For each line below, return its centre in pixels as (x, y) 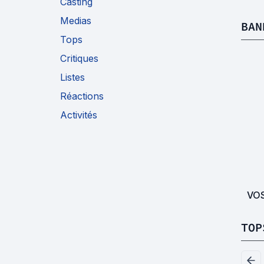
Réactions (82, 96)
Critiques (79, 58)
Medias (76, 21)
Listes (72, 77)
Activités (79, 115)
